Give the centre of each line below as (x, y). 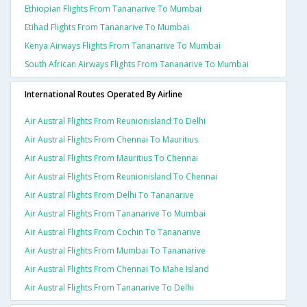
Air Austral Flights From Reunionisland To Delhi (115, 121)
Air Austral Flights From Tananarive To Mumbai (115, 214)
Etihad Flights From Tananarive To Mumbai (107, 27)
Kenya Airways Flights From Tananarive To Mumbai (123, 46)
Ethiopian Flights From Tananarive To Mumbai (113, 9)
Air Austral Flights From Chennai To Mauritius (111, 140)
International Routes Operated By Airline (103, 95)
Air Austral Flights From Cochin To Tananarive (113, 232)
